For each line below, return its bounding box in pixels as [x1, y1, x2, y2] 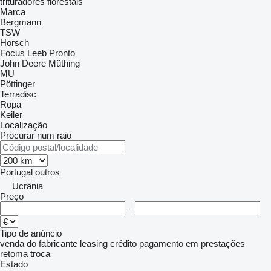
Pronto [49, 48, 75, 58]
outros [35, 167, 60, 177]
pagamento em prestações [139, 238, 245, 249]
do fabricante [27, 238, 77, 249]
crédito [110, 238, 137, 249]
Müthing [48, 58, 80, 68]
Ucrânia [12, 181, 43, 191]
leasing [80, 238, 108, 249]
